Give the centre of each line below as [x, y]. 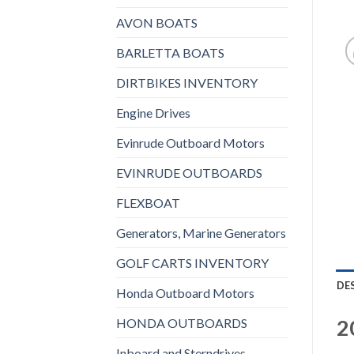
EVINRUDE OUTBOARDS [189, 172]
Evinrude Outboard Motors [190, 142]
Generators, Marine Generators [201, 232]
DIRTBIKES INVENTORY [187, 82]
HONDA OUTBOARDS [182, 322]
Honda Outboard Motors [185, 292]
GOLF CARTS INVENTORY [192, 262]
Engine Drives [153, 112]
